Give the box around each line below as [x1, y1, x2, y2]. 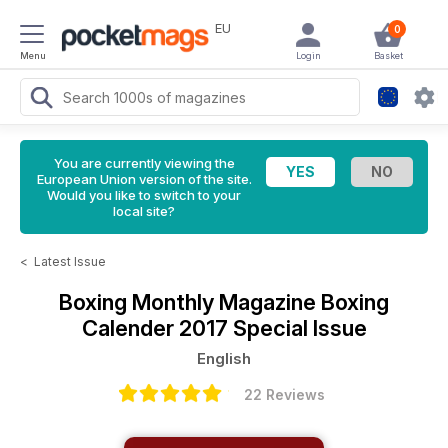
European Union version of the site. [36, 171, 252, 187]
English [197, 349, 251, 368]
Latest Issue [34, 254, 106, 269]
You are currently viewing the [53, 155, 235, 171]
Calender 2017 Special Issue [81, 315, 367, 341]
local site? [113, 203, 175, 219]
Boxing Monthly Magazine [59, 289, 321, 315]
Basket [373, 50, 403, 61]
